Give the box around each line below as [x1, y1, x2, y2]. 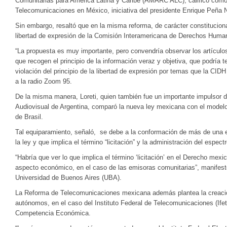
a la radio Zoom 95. [15, 78, 72, 85]
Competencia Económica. [15, 209, 91, 217]
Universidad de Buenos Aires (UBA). [15, 174, 122, 181]
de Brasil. [15, 113, 43, 121]
